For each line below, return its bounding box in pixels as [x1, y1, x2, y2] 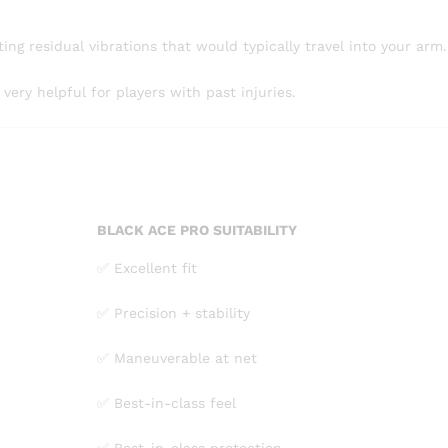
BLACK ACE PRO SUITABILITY [97, 221, 297, 238]
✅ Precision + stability [97, 304, 250, 321]
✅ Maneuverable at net [97, 349, 257, 366]
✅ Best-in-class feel [97, 394, 236, 411]
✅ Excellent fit [97, 259, 197, 276]
